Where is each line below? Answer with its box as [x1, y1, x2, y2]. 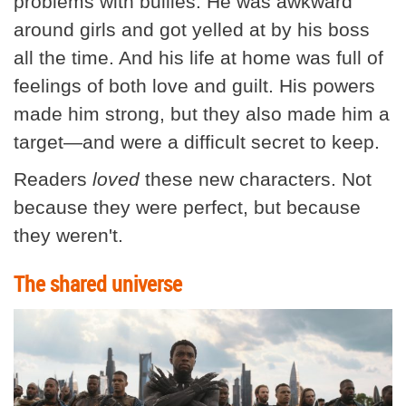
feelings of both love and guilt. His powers [14, 75, 375, 97]
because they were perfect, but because [14, 197, 361, 218]
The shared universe [14, 269, 182, 299]
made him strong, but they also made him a [14, 103, 390, 125]
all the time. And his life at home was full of [14, 47, 383, 69]
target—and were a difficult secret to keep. [14, 131, 380, 153]
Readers [14, 169, 87, 190]
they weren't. [14, 225, 123, 246]
